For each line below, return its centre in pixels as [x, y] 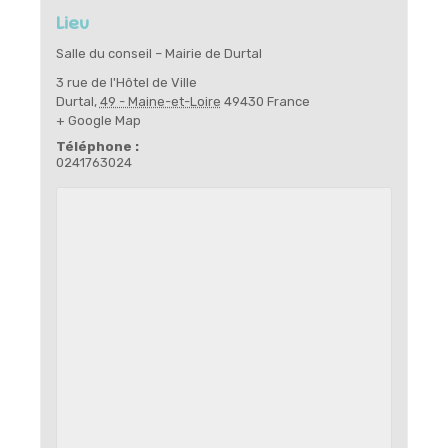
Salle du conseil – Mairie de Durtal [158, 53]
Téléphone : [97, 146]
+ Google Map [98, 120]
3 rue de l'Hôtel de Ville [126, 82]
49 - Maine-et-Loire [160, 101]
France [288, 101]
